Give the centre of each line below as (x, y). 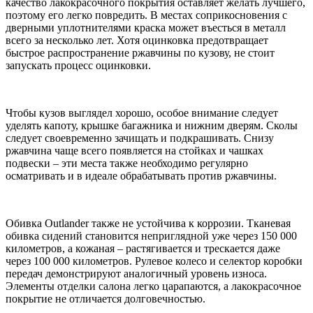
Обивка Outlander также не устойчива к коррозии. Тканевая (148, 223)
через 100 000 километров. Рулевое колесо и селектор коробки (154, 261)
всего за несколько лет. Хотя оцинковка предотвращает (137, 40)
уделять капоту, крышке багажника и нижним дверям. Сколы (152, 125)
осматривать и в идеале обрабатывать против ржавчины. (141, 175)
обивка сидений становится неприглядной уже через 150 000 (151, 235)
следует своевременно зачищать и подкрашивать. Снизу (140, 138)
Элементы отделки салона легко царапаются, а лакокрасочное (153, 286)
